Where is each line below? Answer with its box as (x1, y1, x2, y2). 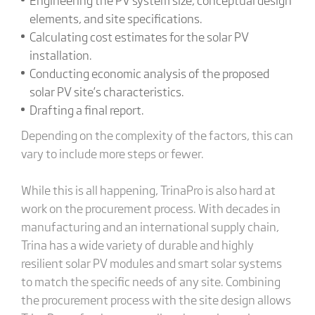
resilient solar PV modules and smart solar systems (20, 254, 282, 271)
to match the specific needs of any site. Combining (20, 272, 281, 290)
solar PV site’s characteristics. (29, 82, 184, 100)
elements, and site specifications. (29, 9, 202, 27)
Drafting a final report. (29, 101, 144, 118)
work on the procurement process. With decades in (20, 199, 281, 217)
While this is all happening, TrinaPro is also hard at (20, 181, 276, 198)
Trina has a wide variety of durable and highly (20, 236, 254, 253)
